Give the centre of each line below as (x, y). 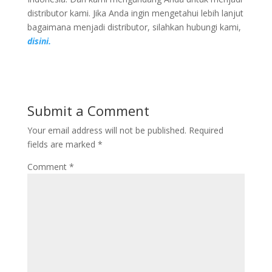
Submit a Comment (88, 110)
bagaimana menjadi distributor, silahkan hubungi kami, (134, 27)
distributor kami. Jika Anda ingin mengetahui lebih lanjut (135, 13)
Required (206, 130)
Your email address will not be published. (107, 130)
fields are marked (62, 144)
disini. (39, 41)
